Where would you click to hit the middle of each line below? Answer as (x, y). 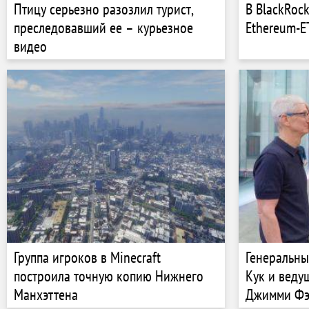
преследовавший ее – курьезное (103, 27)
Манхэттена (46, 294)
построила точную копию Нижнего (109, 276)
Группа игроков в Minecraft (87, 257)
